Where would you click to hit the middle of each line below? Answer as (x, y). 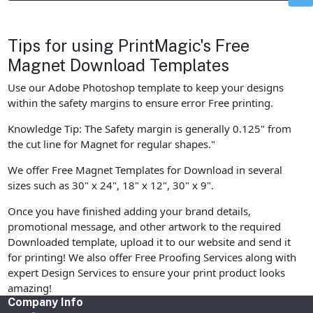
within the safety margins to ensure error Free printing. (141, 103)
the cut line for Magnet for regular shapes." (112, 144)
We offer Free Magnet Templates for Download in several (145, 170)
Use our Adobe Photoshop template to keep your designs (146, 88)
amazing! (30, 288)
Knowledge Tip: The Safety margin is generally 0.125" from (150, 129)
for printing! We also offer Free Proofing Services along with (152, 257)
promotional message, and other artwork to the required (145, 227)
